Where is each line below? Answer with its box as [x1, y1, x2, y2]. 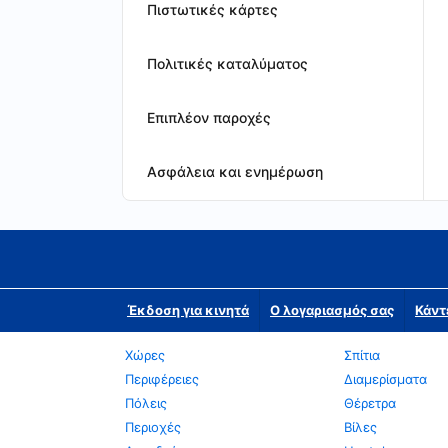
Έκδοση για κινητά [127, 302, 249, 318]
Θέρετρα [343, 395, 396, 411]
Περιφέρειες [125, 371, 199, 387]
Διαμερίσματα [343, 371, 427, 387]
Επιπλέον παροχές [147, 109, 271, 126]
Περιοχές [125, 419, 181, 435]
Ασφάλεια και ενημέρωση [147, 163, 323, 180]
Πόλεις [125, 395, 167, 411]
